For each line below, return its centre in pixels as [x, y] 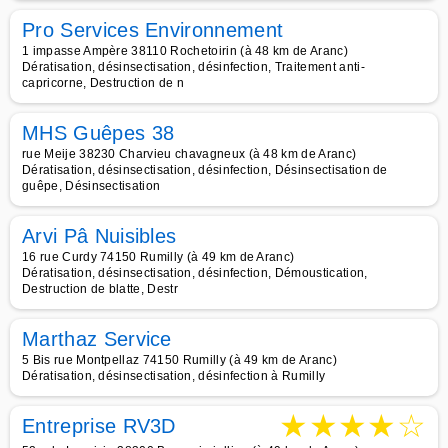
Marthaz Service [97, 339]
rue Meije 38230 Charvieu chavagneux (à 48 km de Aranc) [189, 154]
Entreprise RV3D [99, 426]
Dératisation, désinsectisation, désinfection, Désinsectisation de [205, 170]
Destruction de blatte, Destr [100, 289]
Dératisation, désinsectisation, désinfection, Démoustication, [195, 273]
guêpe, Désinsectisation [91, 186]
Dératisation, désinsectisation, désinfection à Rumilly [174, 376]
